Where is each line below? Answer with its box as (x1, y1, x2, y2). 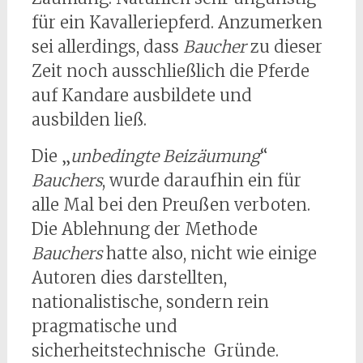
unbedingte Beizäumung (70, 146, 260, 167)
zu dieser (246, 36, 322, 58)
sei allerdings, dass (31, 36, 183, 58)
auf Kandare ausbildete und (31, 85, 252, 106)
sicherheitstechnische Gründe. (31, 340, 279, 361)
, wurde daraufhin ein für (101, 170, 301, 191)
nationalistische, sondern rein (31, 292, 269, 313)
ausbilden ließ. (31, 109, 147, 130)
